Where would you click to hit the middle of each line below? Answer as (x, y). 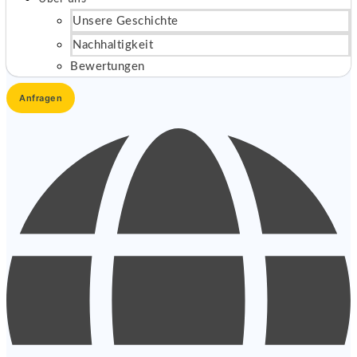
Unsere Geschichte (126, 21)
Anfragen (41, 98)
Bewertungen (108, 66)
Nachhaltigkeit (113, 45)
